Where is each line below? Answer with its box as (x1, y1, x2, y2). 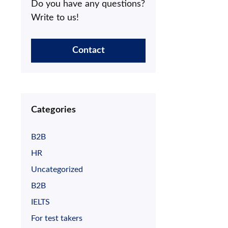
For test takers (31, 214, 82, 223)
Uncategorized (31, 165, 83, 174)
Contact (72, 46, 105, 55)
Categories (31, 105, 76, 115)
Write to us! (31, 13, 79, 23)
